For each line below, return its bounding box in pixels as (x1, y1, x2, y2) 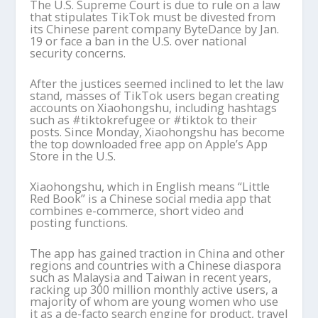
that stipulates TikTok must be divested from (30, 9, 276, 25)
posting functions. (30, 214, 128, 231)
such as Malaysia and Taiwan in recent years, (30, 269, 272, 285)
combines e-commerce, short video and (30, 202, 244, 219)
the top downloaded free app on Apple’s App (30, 136, 268, 152)
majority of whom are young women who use (30, 293, 279, 309)
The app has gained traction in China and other (30, 245, 285, 261)
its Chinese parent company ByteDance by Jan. (30, 21, 280, 37)
